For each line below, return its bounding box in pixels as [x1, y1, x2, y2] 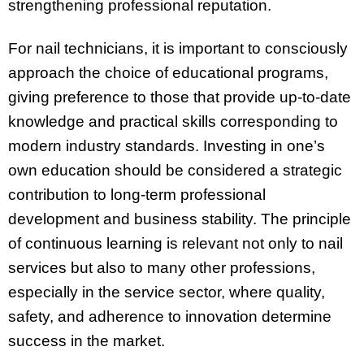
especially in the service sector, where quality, [8, 284, 325, 301]
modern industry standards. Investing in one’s [8, 137, 325, 155]
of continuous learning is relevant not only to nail [8, 235, 343, 253]
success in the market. [8, 332, 165, 350]
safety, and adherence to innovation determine [8, 308, 331, 326]
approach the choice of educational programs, [8, 64, 328, 82]
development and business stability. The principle [8, 210, 351, 228]
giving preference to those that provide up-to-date [8, 89, 351, 106]
